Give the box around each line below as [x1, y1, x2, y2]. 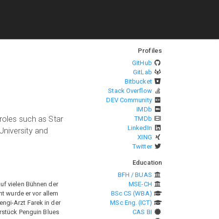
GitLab [133, 68, 152, 76]
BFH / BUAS [117, 171, 152, 178]
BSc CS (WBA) [110, 190, 152, 197]
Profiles [138, 47, 162, 54]
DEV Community [106, 96, 152, 104]
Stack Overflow [108, 87, 152, 94]
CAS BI [132, 208, 152, 216]
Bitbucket [124, 78, 152, 85]
